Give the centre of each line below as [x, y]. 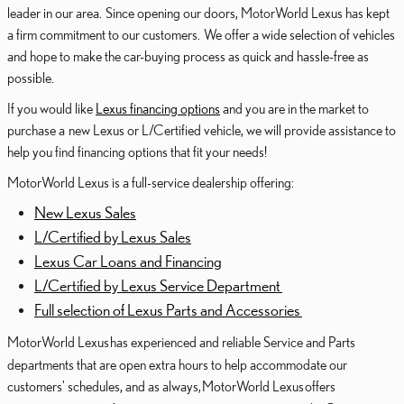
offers [320, 386]
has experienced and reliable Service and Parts [232, 342]
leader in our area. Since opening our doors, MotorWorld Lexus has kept [198, 13]
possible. [32, 78]
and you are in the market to [294, 108]
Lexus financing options [158, 108]
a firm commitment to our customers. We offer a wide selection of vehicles [201, 34]
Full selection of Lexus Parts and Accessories [168, 309]
